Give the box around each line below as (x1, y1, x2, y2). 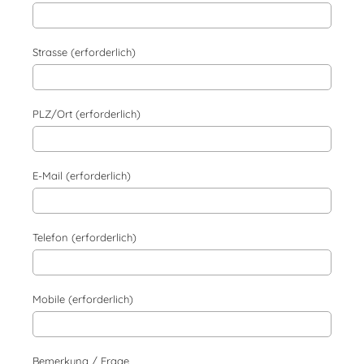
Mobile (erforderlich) (32, 292, 133, 306)
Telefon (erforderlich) (32, 231, 136, 245)
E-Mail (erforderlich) (32, 169, 131, 183)
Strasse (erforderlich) (32, 45, 136, 59)
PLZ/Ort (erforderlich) (32, 107, 141, 121)
